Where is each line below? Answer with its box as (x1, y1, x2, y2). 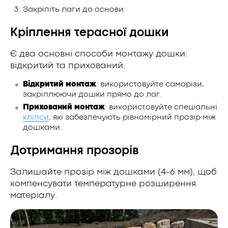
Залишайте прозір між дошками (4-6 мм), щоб (10, 168, 217, 176)
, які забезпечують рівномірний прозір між (49, 113, 216, 121)
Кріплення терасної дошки (10, 27, 169, 38)
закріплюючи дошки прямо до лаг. (23, 91, 162, 98)
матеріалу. (10, 191, 57, 199)
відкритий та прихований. (10, 62, 125, 70)
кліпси (23, 113, 49, 121)
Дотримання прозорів (10, 145, 138, 156)
